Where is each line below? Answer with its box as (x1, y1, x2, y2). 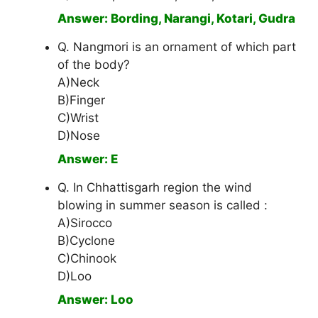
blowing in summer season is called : (57, 198, 268, 213)
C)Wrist (57, 111, 99, 126)
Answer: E (57, 152, 119, 167)
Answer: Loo (57, 292, 133, 307)
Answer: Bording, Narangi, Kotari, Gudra (57, 11, 295, 26)
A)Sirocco (57, 216, 112, 231)
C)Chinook (57, 251, 116, 266)
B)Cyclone (57, 234, 115, 248)
